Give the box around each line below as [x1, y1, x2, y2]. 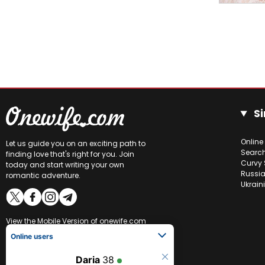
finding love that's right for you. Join [6, 149, 134, 159]
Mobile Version [37, 216, 89, 226]
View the [6, 216, 37, 226]
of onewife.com [89, 216, 146, 226]
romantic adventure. [6, 170, 80, 180]
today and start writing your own [6, 160, 124, 170]
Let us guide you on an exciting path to [6, 138, 146, 148]
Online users [11, 231, 53, 240]
